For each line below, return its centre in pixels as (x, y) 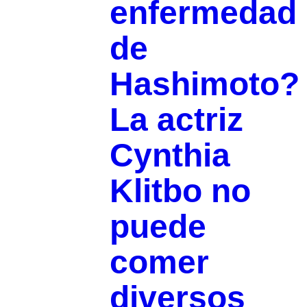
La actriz (176, 120)
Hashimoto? (204, 84)
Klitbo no (180, 191)
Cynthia (170, 156)
